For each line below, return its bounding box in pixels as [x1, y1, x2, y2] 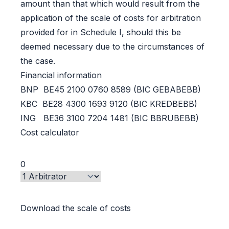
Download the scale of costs [20, 203, 131, 213]
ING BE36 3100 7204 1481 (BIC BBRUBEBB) [20, 113, 199, 123]
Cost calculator [20, 127, 79, 138]
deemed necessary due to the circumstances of [20, 41, 204, 52]
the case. [20, 56, 55, 66]
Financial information [20, 70, 102, 80]
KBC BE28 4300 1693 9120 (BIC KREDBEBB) [20, 99, 197, 109]
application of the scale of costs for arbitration [20, 13, 201, 23]
